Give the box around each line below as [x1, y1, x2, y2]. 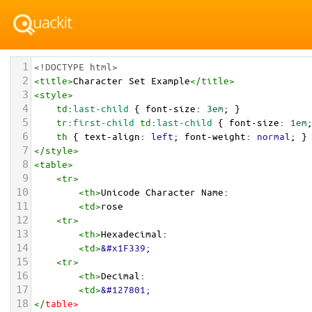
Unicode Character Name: [101, 186, 229, 198]
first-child [73, 116, 134, 128]
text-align [84, 130, 140, 142]
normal [257, 130, 290, 142]
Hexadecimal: [101, 228, 168, 240]
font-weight [185, 130, 246, 142]
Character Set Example [73, 75, 190, 86]
